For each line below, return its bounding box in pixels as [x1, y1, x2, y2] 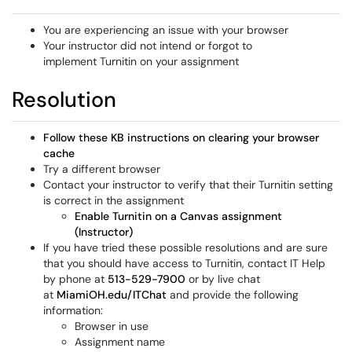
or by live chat [185, 272, 260, 286]
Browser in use [75, 319, 148, 333]
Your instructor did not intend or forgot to [43, 38, 252, 53]
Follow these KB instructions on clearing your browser [43, 130, 319, 145]
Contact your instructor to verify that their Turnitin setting [43, 178, 333, 192]
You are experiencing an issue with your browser [43, 23, 288, 37]
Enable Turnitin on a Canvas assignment [75, 209, 282, 223]
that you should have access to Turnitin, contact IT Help [43, 256, 325, 270]
